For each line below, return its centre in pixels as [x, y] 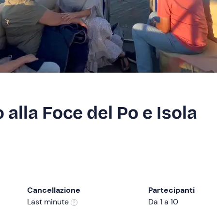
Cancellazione [54, 190]
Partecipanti [171, 190]
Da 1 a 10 [163, 202]
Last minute [49, 202]
